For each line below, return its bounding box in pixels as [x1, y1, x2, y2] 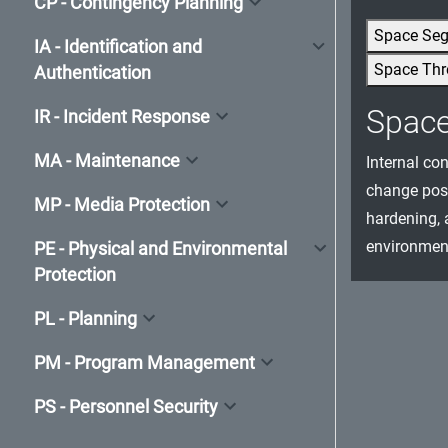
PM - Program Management [34, 352, 255, 373]
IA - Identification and [34, 36, 202, 57]
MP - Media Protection [34, 194, 210, 215]
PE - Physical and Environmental [34, 238, 287, 259]
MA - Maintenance [34, 150, 180, 171]
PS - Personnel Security [34, 396, 218, 417]
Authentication [34, 62, 151, 83]
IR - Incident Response [34, 106, 210, 127]
